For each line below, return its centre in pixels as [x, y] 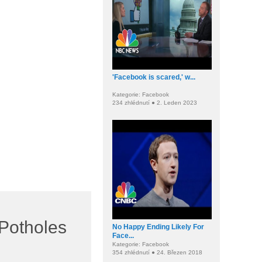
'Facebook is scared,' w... [154, 77]
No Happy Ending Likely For [158, 227]
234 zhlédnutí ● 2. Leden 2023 [155, 103]
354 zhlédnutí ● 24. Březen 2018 [157, 252]
